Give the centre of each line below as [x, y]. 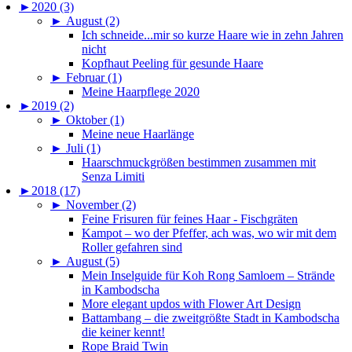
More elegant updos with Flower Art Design [191, 304]
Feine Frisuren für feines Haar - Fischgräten [190, 219]
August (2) [93, 21]
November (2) [101, 205]
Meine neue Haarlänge [138, 134]
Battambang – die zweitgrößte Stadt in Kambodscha [211, 318]
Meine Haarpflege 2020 [141, 92]
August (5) [93, 262]
